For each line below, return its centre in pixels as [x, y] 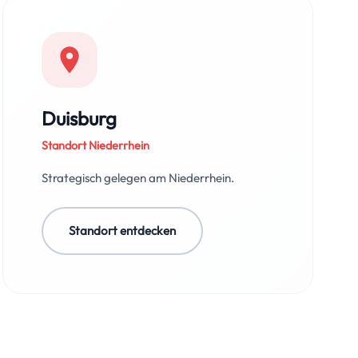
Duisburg [79, 118]
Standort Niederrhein [95, 145]
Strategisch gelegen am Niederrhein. [137, 178]
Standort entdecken [122, 231]
